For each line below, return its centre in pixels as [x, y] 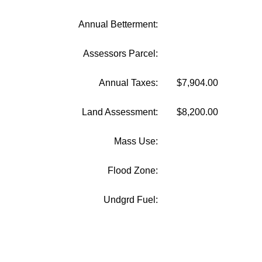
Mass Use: [136, 141]
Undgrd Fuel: [131, 200]
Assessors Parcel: [120, 54]
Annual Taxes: [128, 83]
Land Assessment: [120, 112]
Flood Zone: [133, 170]
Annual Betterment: [118, 24]
